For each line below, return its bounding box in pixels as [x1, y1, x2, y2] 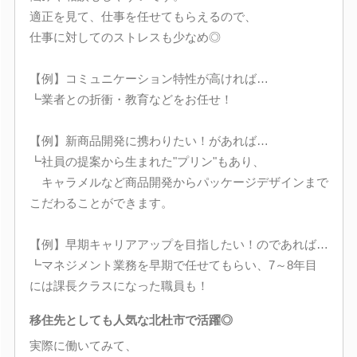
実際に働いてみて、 [29, 338, 137, 352]
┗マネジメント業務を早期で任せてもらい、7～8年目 [29, 257, 317, 272]
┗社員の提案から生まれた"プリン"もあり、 [29, 154, 265, 168]
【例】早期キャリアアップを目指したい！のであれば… [29, 237, 328, 251]
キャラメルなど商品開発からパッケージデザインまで [29, 175, 328, 189]
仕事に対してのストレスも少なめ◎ [29, 29, 221, 44]
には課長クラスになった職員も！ [29, 278, 209, 292]
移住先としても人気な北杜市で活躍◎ [29, 313, 233, 327]
